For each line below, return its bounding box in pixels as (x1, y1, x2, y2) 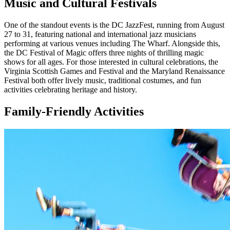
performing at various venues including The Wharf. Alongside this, (4, 39, 220, 48)
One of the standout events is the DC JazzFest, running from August (4, 21, 224, 30)
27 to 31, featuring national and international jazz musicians (4, 30, 196, 39)
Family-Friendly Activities (4, 105, 144, 119)
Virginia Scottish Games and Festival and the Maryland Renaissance (4, 67, 225, 76)
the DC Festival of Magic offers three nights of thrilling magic (4, 48, 204, 57)
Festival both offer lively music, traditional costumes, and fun (4, 76, 201, 85)
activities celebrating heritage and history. (4, 85, 137, 94)
